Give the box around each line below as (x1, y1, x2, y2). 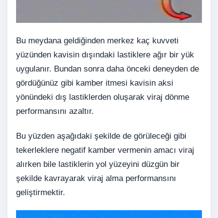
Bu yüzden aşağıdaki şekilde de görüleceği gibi (16, 131, 186, 141)
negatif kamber (61, 145, 115, 155)
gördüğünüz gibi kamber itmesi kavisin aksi (16, 78, 173, 88)
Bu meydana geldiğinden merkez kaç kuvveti (16, 36, 179, 46)
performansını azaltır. (16, 107, 94, 116)
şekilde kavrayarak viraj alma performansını (16, 174, 176, 183)
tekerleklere (16, 145, 61, 155)
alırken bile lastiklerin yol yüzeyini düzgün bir (16, 160, 180, 169)
